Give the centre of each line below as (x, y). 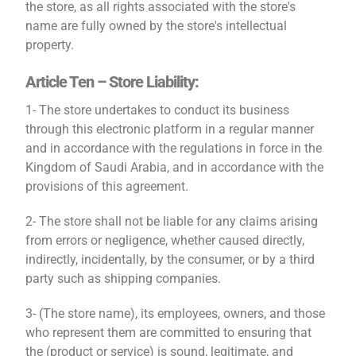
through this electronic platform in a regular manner (170, 129)
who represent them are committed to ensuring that (169, 333)
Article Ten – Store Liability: (112, 82)
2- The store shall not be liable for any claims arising (172, 221)
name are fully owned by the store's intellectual (157, 26)
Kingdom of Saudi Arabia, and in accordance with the (175, 167)
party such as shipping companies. (124, 279)
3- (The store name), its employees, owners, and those (176, 313)
